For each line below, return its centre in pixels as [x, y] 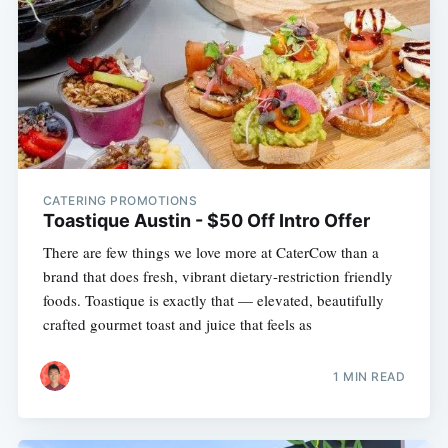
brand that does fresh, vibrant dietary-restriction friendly [217, 276]
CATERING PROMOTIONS [120, 201]
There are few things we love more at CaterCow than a [210, 252]
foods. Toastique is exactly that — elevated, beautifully [213, 300]
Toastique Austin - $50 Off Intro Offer [206, 221]
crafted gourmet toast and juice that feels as [177, 324]
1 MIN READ [369, 376]
